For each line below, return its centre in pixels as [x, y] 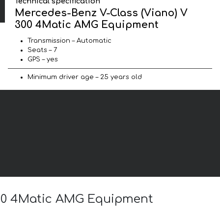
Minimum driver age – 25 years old [85, 77]
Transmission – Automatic [69, 41]
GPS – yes [43, 59]
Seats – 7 [42, 50]
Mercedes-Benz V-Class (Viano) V [101, 13]
